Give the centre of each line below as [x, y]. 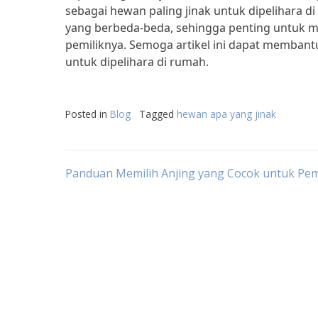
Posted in [88, 114]
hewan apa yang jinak [226, 114]
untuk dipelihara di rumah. [137, 62]
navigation [129, 217]
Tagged [158, 114]
